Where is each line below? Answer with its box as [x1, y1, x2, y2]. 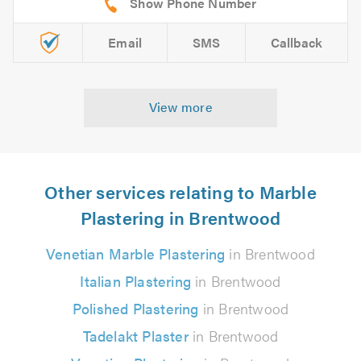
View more [148, 97, 213, 116]
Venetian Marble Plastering [46, 243, 226, 263]
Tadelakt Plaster [82, 325, 189, 346]
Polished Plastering [72, 297, 199, 318]
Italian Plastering [80, 270, 191, 291]
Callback [270, 32, 323, 52]
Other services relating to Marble [44, 178, 317, 204]
